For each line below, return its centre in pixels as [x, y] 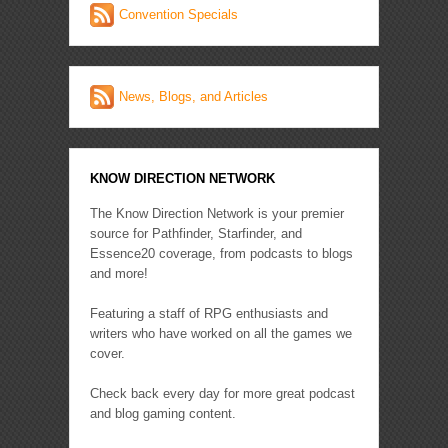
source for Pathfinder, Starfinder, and [196, 233]
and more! [119, 273]
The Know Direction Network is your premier [217, 213]
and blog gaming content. [163, 413]
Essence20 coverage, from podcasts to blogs [221, 253]
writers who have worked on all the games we [221, 333]
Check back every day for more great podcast [222, 393]
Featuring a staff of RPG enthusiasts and [209, 313]
